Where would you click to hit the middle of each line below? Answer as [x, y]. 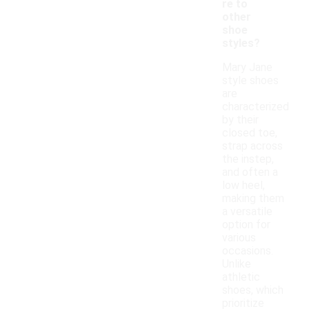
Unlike [237, 264]
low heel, [243, 186]
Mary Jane [247, 68]
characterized [256, 107]
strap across [252, 146]
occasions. [248, 251]
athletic [241, 277]
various [239, 238]
